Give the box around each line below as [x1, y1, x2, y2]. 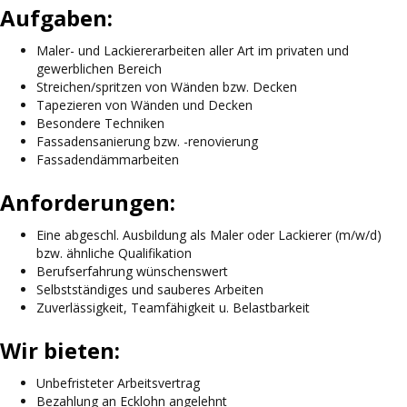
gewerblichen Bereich [36, 60, 162, 77]
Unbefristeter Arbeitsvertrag [36, 374, 200, 392]
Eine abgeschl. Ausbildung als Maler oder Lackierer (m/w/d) [36, 226, 382, 243]
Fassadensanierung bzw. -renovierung [36, 133, 258, 150]
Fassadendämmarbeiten [36, 151, 179, 168]
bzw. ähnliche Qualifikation [36, 244, 192, 262]
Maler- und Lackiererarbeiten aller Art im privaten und [36, 42, 349, 59]
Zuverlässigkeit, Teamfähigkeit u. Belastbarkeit [36, 299, 310, 316]
